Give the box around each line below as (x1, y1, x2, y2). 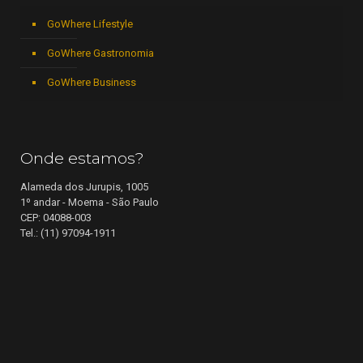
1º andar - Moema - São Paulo (20, 196, 159, 209)
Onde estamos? (20, 149, 144, 169)
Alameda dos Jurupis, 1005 (20, 181, 148, 194)
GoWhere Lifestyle (47, 18, 133, 31)
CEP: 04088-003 (20, 211, 92, 224)
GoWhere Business (47, 76, 136, 89)
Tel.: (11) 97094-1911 (20, 227, 116, 240)
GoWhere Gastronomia (47, 47, 154, 60)
